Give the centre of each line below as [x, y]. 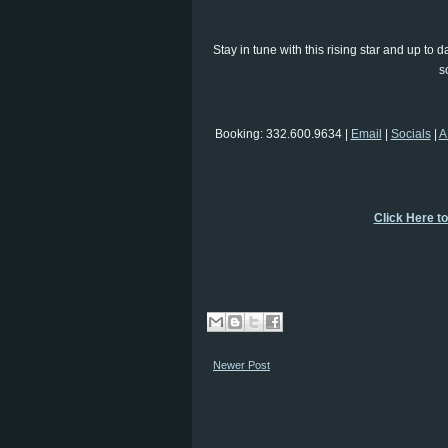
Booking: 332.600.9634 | [282, 134]
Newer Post [241, 365]
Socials [410, 134]
